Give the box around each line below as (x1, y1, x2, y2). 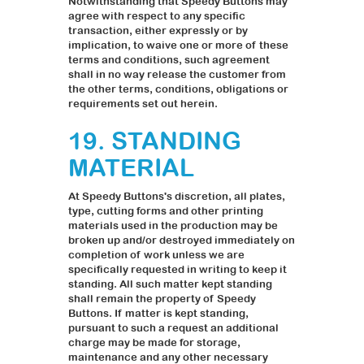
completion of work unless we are (68, 249, 245, 262)
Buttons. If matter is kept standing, (68, 307, 249, 320)
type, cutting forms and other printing (68, 205, 263, 218)
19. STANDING (68, 127, 241, 155)
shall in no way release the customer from (68, 68, 286, 81)
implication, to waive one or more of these (68, 39, 288, 52)
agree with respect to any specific (68, 10, 245, 23)
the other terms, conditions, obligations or (68, 83, 288, 96)
